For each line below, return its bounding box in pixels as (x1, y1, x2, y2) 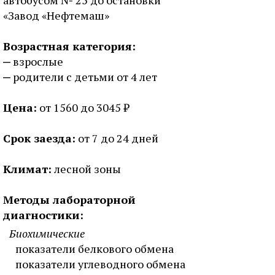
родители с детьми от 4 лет (13, 69, 157, 84)
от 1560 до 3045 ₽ (37, 100, 130, 115)
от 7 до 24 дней (76, 131, 158, 145)
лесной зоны (52, 161, 121, 176)
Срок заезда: (3, 131, 76, 145)
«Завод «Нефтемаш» (3, 8, 109, 23)
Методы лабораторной (3, 192, 136, 207)
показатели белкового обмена (15, 241, 174, 256)
